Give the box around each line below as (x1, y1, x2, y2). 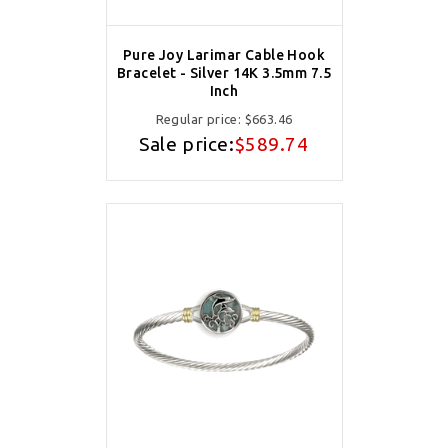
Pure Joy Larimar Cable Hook (122, 47, 326, 63)
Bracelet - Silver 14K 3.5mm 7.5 (116, 65, 332, 81)
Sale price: (139, 133, 235, 155)
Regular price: (155, 112, 245, 126)
